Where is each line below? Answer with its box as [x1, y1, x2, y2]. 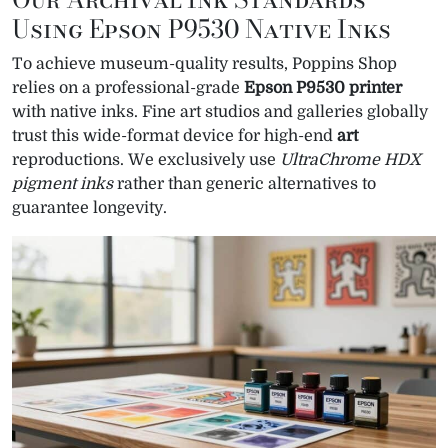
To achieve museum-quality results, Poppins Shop [12, 54, 397, 73]
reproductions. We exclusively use [12, 150, 280, 169]
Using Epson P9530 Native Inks [12, 9, 391, 48]
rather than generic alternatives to [113, 174, 376, 193]
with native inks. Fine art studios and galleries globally [12, 102, 428, 121]
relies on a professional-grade [12, 78, 244, 97]
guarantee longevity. [12, 198, 167, 217]
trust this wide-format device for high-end [12, 126, 337, 145]
